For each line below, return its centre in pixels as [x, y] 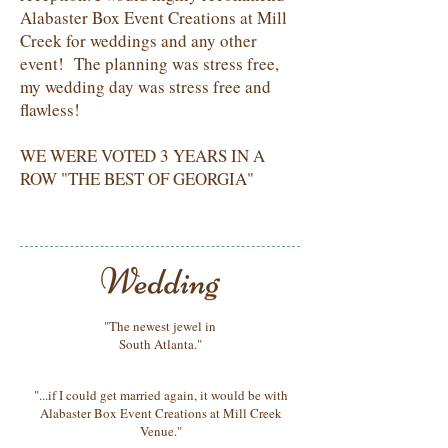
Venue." [161, 431]
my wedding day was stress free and [145, 86]
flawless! [55, 109]
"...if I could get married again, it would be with [161, 395]
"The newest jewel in [160, 326]
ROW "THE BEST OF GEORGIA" [137, 178]
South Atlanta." [160, 344]
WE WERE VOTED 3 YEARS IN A [142, 155]
